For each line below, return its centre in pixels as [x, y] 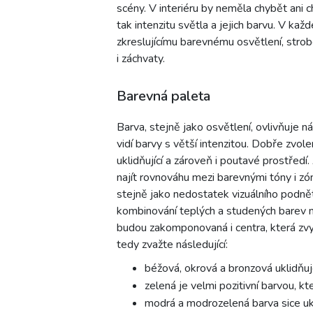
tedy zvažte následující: [172, 244]
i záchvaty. [141, 58]
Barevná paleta [163, 96]
